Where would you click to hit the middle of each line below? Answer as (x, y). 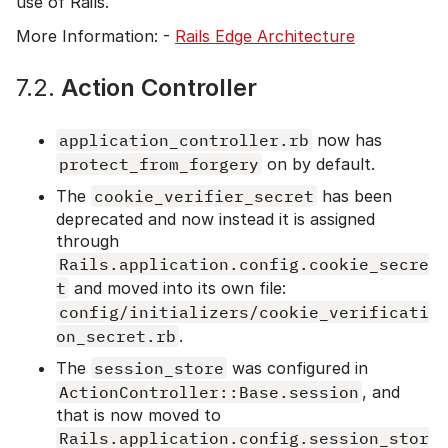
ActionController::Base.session (209, 391)
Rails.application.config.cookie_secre (244, 263)
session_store (159, 367)
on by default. (318, 163)
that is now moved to (138, 414)
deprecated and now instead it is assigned (215, 218)
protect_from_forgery (159, 163)
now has (347, 139)
